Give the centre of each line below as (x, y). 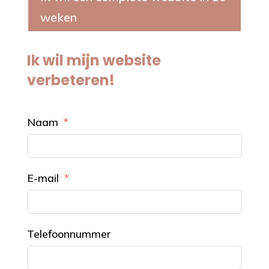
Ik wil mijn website (94, 60)
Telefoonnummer (68, 234)
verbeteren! (71, 80)
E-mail (43, 178)
